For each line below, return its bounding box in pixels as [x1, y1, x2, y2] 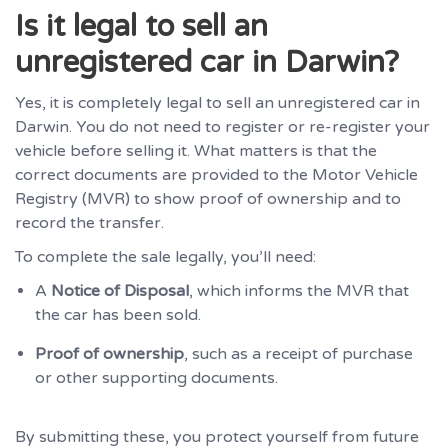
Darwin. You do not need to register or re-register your [15, 117, 430, 137]
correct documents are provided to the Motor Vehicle [15, 165, 418, 185]
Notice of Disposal [51, 281, 189, 301]
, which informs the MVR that [189, 281, 409, 301]
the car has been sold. [35, 305, 201, 325]
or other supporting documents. [35, 368, 278, 388]
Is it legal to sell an [15, 8, 268, 45]
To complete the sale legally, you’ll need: [15, 247, 316, 267]
